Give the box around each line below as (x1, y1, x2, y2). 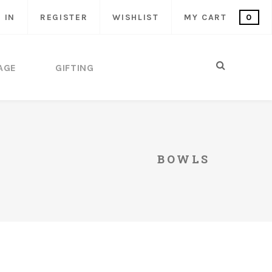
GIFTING (55, 62, 94, 73)
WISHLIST (112, 12, 159, 22)
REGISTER (39, 12, 88, 22)
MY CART (183, 12, 231, 22)
